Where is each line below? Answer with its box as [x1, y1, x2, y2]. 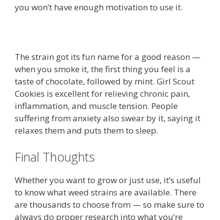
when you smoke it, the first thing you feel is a [15, 63, 191, 75]
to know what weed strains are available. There [15, 186, 196, 198]
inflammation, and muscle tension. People [15, 100, 178, 111]
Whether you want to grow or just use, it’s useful [15, 174, 201, 186]
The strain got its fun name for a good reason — [15, 51, 200, 62]
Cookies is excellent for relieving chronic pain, [15, 88, 190, 99]
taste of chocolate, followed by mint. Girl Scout [15, 76, 194, 87]
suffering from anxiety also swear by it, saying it [15, 112, 200, 124]
